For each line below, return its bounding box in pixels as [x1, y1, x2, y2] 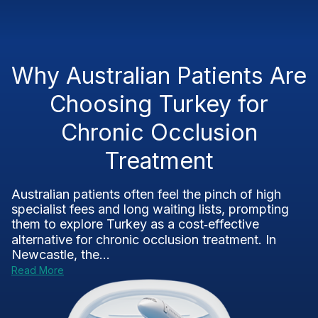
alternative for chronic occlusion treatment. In [11, 232, 276, 247]
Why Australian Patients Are [11, 62, 307, 89]
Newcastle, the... [11, 247, 110, 262]
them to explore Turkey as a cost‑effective [11, 216, 259, 231]
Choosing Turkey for [50, 90, 268, 118]
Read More [11, 264, 64, 276]
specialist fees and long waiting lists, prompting [11, 202, 289, 216]
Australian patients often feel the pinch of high [11, 187, 281, 202]
